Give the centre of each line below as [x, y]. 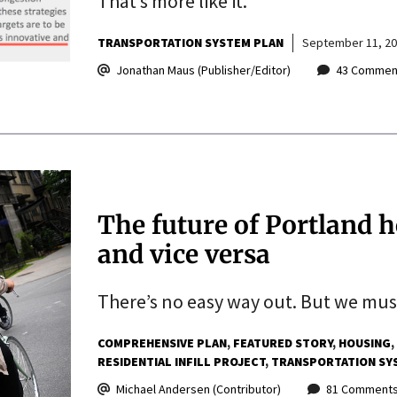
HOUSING [364, 343]
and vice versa [183, 254]
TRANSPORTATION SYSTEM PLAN [190, 42]
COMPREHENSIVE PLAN [162, 343]
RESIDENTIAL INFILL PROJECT [181, 361]
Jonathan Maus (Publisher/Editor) [203, 70]
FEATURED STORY [282, 343]
